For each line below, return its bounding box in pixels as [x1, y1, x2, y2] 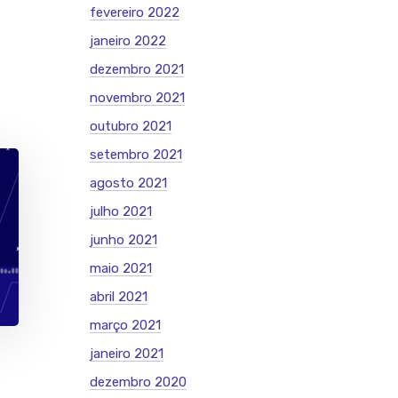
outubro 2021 [90, 118, 171, 134]
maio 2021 [90, 260, 152, 276]
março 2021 [90, 317, 161, 333]
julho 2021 [90, 203, 152, 219]
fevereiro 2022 [90, 4, 179, 20]
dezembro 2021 [90, 61, 184, 77]
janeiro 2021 [90, 346, 163, 362]
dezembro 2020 [90, 374, 187, 390]
